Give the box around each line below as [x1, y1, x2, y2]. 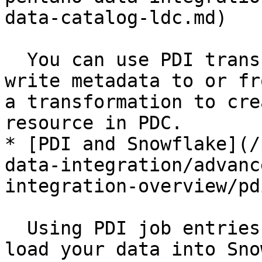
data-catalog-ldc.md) [5, 7, 227, 28]
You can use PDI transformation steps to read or [5, 49, 27, 70]
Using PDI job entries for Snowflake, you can [5, 218, 27, 239]
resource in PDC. [5, 112, 182, 133]
